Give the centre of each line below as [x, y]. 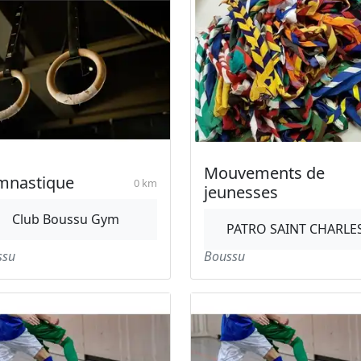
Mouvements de [264, 173]
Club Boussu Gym [66, 219]
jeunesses [241, 192]
